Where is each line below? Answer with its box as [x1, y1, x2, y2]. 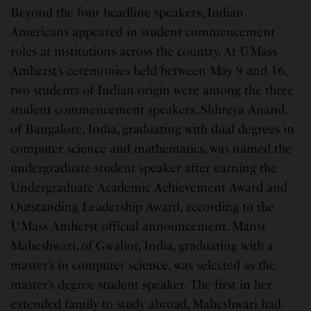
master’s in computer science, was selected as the [10, 258, 276, 274]
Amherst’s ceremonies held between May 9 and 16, [10, 63, 287, 79]
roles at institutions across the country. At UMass [10, 44, 278, 60]
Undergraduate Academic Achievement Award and [10, 180, 288, 196]
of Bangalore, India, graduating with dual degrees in [10, 121, 295, 137]
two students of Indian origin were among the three [10, 83, 294, 99]
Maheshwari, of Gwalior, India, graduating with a [10, 238, 274, 254]
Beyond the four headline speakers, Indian [10, 5, 244, 21]
